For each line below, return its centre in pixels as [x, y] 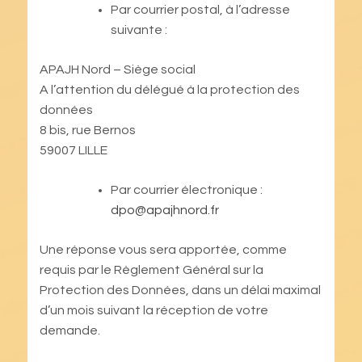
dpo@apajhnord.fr [164, 210]
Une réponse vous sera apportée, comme [163, 249]
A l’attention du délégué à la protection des [169, 89]
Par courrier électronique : [187, 189]
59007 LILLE [73, 150]
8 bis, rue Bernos [87, 130]
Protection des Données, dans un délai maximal [180, 290]
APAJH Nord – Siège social [117, 69]
